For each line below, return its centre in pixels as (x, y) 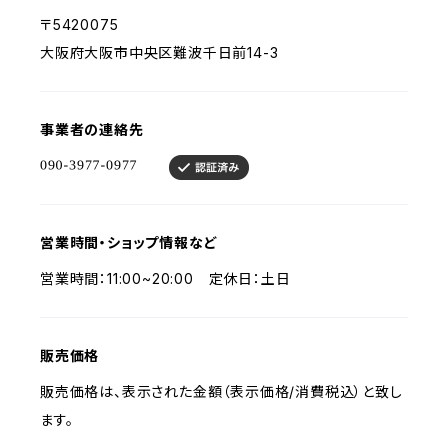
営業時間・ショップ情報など (129, 242)
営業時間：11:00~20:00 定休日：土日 (165, 278)
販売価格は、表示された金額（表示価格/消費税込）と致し (221, 391)
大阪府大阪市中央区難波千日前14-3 (159, 52)
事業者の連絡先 (92, 129)
